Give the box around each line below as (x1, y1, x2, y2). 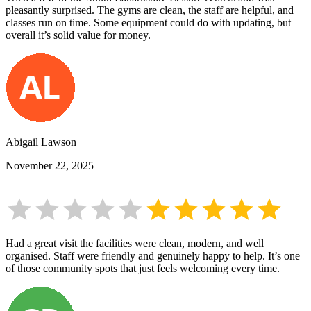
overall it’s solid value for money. (6, 29, 151, 42)
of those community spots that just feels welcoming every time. (6, 262, 280, 275)
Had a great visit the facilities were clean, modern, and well (6, 237, 264, 250)
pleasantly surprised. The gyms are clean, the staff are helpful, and (6, 4, 294, 17)
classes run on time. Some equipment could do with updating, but (6, 17, 291, 29)
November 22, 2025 (6, 160, 94, 172)
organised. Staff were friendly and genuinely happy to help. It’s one (6, 250, 300, 262)
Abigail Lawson (6, 136, 76, 149)
